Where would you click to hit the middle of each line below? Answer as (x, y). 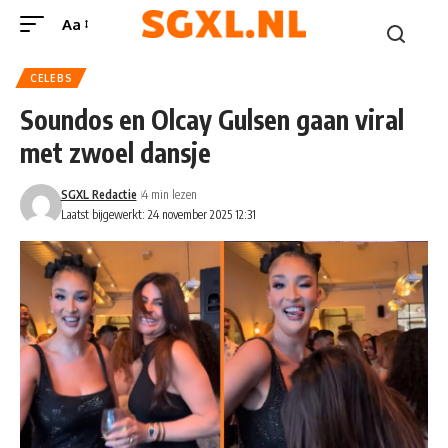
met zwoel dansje (115, 152)
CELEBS (51, 78)
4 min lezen (169, 194)
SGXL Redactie (98, 194)
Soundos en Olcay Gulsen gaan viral (212, 119)
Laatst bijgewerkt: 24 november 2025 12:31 (158, 214)
